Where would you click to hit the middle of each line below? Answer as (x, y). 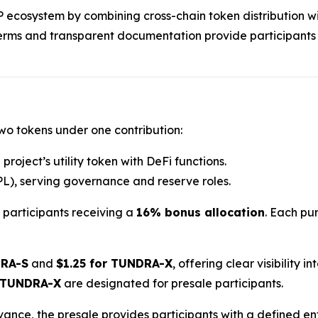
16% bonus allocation (201, 213)
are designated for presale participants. (172, 284)
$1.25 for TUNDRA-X (114, 264)
